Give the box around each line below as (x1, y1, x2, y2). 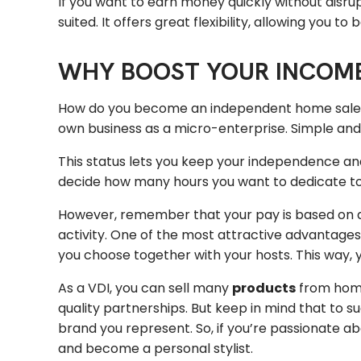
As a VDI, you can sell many (58, 278, 232, 297)
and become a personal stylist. (58, 338, 253, 358)
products (232, 278, 296, 297)
